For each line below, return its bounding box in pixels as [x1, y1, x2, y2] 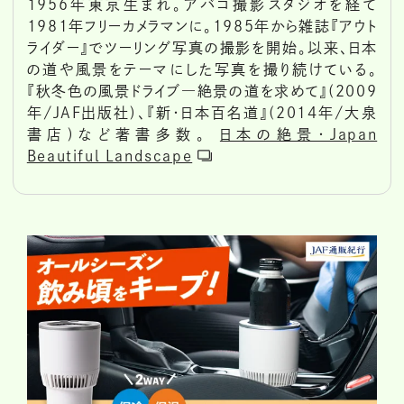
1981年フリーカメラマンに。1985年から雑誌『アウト [26, 19, 378, 34]
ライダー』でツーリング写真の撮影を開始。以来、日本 [26, 41, 378, 56]
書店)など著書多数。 [26, 127, 220, 142]
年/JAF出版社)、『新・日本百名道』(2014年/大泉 [26, 106, 378, 121]
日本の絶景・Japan [219, 127, 378, 142]
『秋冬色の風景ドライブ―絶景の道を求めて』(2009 [26, 84, 378, 99]
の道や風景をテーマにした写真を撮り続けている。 [26, 62, 378, 78]
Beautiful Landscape [26, 149, 193, 164]
